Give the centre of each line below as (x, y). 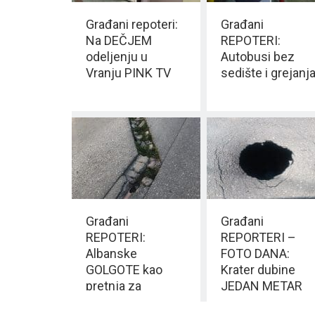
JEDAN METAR (261, 285)
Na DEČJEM (119, 41)
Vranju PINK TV (128, 73)
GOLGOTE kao (124, 269)
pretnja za (114, 285)
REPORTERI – (258, 237)
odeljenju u (117, 57)
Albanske (111, 253)
